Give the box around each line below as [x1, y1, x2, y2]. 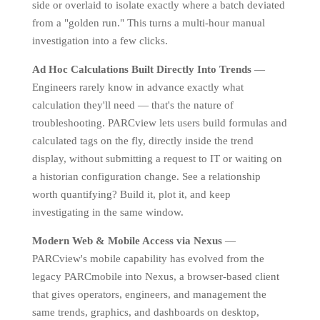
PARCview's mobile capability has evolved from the [31, 253, 264, 264]
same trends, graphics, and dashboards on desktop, [31, 306, 259, 318]
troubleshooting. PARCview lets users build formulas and [31, 117, 287, 129]
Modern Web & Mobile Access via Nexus [31, 235, 222, 246]
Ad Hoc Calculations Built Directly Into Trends [31, 64, 251, 75]
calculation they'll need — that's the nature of [31, 99, 234, 111]
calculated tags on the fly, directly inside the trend [31, 135, 254, 146]
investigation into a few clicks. [31, 35, 168, 46]
